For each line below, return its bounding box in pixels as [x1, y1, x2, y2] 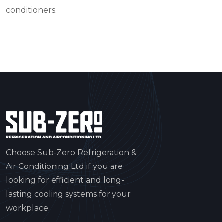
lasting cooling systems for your [6, 189, 131, 199]
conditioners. [6, 5, 56, 15]
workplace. [6, 203, 50, 213]
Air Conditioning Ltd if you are [6, 162, 123, 171]
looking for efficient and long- [6, 175, 124, 185]
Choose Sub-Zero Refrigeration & [6, 148, 137, 158]
